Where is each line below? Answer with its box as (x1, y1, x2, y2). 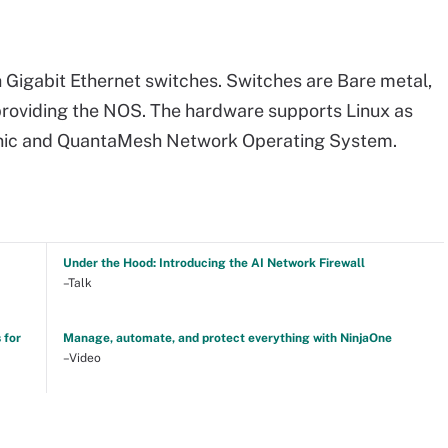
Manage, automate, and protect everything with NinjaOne (62, 330, 392, 345)
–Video (62, 350, 101, 365)
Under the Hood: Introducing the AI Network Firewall (62, 255, 365, 270)
